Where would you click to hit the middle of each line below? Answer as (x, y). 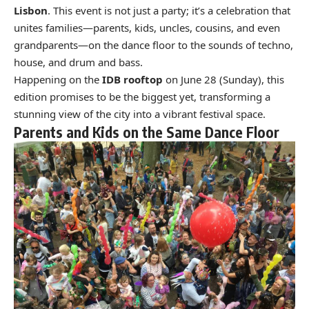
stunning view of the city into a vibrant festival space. (140, 113)
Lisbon (31, 10)
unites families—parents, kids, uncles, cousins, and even (147, 27)
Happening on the (58, 79)
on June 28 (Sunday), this (223, 79)
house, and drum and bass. (78, 62)
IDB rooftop (132, 79)
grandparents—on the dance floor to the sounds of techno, (153, 44)
